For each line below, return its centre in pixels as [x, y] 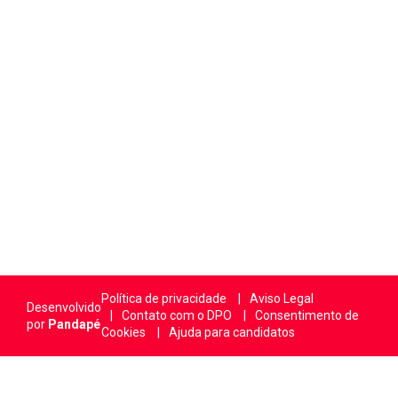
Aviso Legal [282, 298]
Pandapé [74, 324]
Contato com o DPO [177, 315]
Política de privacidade [164, 298]
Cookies [123, 332]
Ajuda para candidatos [232, 332]
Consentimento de [307, 315]
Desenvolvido [64, 307]
